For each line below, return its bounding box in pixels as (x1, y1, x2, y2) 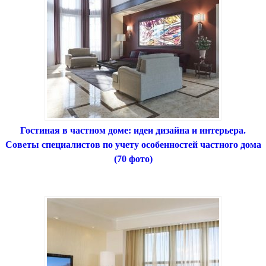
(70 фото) (113, 154, 153, 164)
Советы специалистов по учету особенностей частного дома (5, 140, 261, 150)
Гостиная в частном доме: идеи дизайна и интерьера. (20, 125, 246, 136)
